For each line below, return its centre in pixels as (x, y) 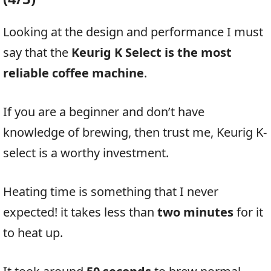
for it (248, 212)
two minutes (194, 212)
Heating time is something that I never (111, 192)
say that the (37, 53)
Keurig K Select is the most (152, 53)
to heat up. (33, 233)
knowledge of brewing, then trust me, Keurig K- (135, 132)
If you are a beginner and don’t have (104, 112)
